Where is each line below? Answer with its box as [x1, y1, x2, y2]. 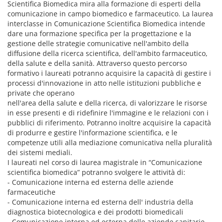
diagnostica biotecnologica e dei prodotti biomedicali [7, 207, 183, 217]
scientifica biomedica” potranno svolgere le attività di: [7, 167, 185, 177]
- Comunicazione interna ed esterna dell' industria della [7, 197, 193, 207]
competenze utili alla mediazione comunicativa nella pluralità [7, 138, 212, 147]
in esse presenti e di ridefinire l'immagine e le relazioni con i [7, 108, 209, 117]
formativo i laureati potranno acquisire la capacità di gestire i [7, 68, 211, 78]
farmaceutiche [7, 187, 55, 197]
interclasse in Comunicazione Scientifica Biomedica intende [7, 19, 205, 28]
